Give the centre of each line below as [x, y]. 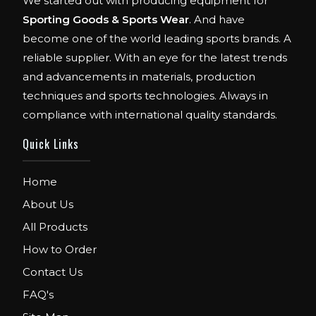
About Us [48, 205]
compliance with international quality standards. [150, 115]
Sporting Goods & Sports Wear [106, 20]
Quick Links [51, 144]
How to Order [60, 250]
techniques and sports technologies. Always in [146, 96]
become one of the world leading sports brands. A [157, 39]
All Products [55, 227]
